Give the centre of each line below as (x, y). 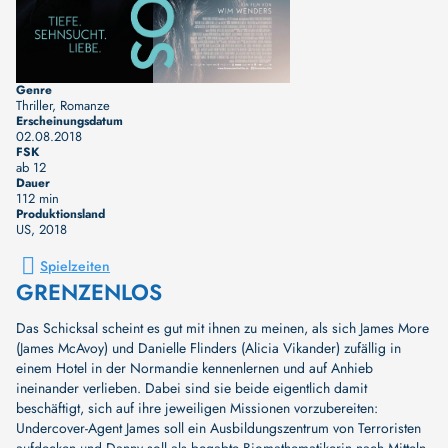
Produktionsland (60, 214)
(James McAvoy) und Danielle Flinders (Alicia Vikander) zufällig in (208, 348)
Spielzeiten (75, 266)
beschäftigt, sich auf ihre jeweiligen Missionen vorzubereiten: (197, 408)
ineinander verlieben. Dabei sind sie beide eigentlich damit (191, 388)
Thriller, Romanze (63, 106)
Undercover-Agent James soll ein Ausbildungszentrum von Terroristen (218, 428)
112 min (37, 199)
